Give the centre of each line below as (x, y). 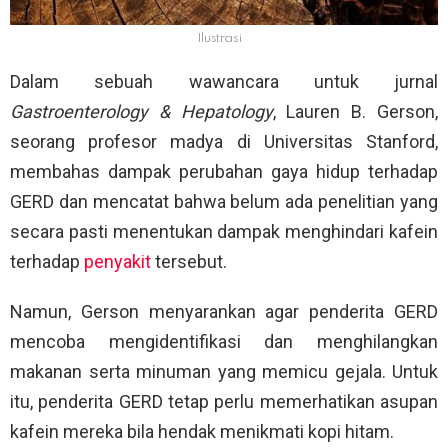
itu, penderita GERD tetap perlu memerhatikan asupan (224, 402)
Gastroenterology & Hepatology (141, 112)
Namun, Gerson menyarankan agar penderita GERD (224, 312)
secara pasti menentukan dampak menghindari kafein (224, 232)
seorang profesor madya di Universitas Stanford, (224, 142)
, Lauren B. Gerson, (355, 112)
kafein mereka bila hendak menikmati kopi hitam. (202, 432)
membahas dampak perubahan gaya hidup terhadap (224, 172)
